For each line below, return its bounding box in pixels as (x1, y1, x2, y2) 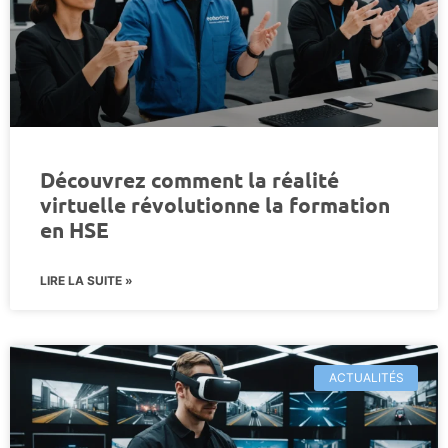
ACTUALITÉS (328, 369, 404, 385)
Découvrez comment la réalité (40, 165, 339, 193)
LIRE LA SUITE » (40, 272, 133, 288)
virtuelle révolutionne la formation (40, 190, 390, 218)
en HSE (40, 215, 109, 243)
